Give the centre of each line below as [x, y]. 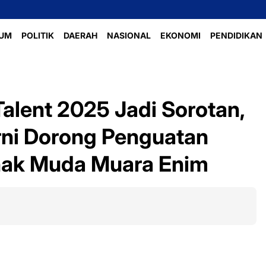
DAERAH [80, 35]
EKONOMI [180, 35]
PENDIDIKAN [236, 35]
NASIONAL [129, 35]
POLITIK [37, 35]
